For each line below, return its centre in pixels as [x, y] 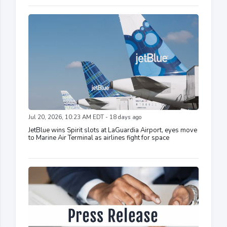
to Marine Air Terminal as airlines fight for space [99, 138]
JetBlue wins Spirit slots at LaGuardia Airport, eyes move [113, 130]
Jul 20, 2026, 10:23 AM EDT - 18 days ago [85, 118]
